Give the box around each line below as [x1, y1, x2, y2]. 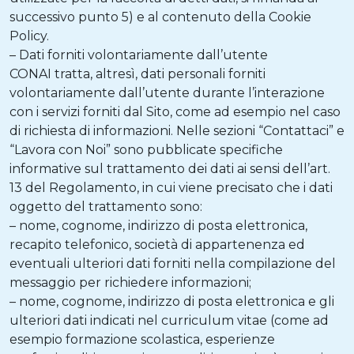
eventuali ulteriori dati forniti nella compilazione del [9, 256, 336, 271]
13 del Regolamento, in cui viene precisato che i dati [9, 180, 333, 195]
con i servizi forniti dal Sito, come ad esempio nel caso [9, 104, 341, 119]
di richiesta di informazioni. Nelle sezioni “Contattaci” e [9, 123, 345, 138]
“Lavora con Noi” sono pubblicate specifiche [9, 142, 283, 157]
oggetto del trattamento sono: [9, 199, 202, 214]
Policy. [9, 28, 49, 43]
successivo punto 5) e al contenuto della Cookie [9, 9, 311, 24]
